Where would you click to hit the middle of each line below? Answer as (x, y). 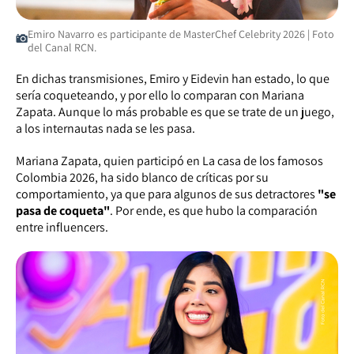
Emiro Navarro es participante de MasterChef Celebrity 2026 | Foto (181, 34)
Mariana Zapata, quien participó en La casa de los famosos (169, 160)
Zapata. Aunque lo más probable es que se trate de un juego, (175, 111)
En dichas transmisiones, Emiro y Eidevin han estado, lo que (173, 78)
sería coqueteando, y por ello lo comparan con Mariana (160, 95)
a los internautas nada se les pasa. (105, 128)
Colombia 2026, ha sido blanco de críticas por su (142, 177)
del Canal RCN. (62, 47)
